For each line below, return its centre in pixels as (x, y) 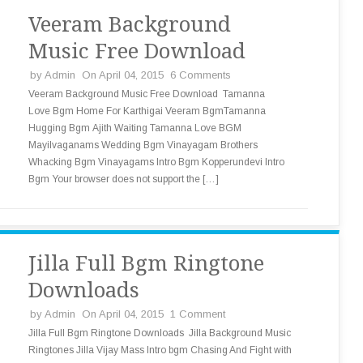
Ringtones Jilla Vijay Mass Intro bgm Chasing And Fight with (160, 350)
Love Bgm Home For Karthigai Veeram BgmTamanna (147, 111)
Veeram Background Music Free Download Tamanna (147, 94)
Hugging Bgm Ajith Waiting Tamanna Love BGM (135, 128)
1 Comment (198, 314)
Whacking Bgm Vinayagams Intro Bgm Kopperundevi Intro (156, 162)
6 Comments (201, 75)
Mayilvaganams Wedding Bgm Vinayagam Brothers (143, 145)
